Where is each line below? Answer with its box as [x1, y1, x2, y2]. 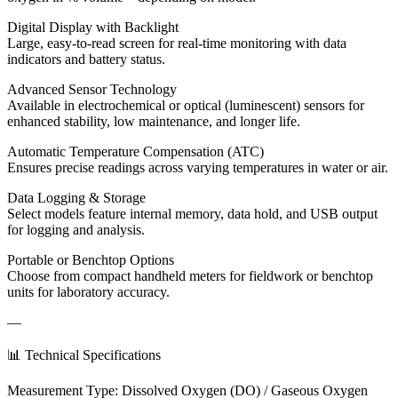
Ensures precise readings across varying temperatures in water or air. [7, 159, 388, 175]
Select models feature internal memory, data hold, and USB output [7, 205, 378, 221]
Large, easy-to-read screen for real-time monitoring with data [7, 35, 346, 51]
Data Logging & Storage [7, 189, 146, 205]
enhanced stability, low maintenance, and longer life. [7, 113, 300, 129]
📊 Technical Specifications [7, 346, 161, 362]
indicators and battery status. [7, 51, 165, 67]
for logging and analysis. [7, 221, 145, 237]
